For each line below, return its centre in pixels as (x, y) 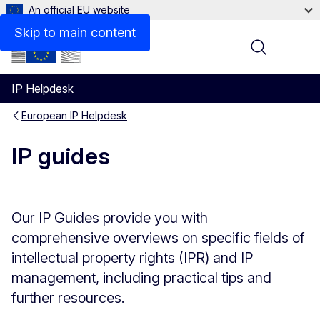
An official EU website (79, 10)
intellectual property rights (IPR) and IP (132, 257)
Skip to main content (75, 32)
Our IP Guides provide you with (110, 217)
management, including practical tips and (141, 277)
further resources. (68, 297)
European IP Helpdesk (74, 115)
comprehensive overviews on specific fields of (158, 237)
